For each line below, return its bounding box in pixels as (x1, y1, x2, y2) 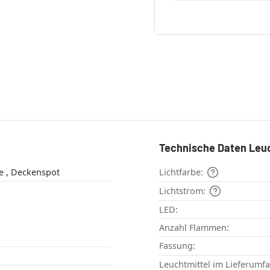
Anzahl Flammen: (159, 221, 229, 233)
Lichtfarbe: (159, 166, 203, 178)
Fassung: (159, 239, 195, 251)
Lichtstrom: (159, 184, 206, 196)
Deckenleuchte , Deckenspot (10, 166, 60, 178)
